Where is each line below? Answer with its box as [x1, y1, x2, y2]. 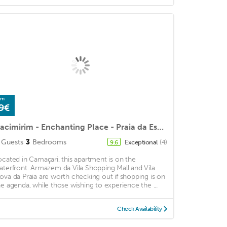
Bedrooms [32, 137, 66, 146]
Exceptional [125, 138, 159, 146]
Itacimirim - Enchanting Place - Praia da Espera [157, 122, 164, 132]
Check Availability [117, 205, 162, 212]
